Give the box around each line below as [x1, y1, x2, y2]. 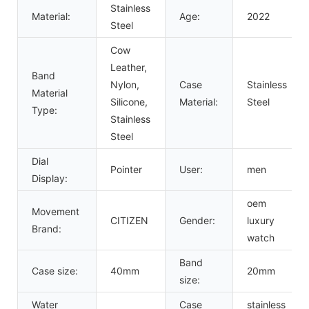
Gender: [179, 214, 215, 226]
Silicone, [110, 95, 148, 108]
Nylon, [110, 78, 139, 90]
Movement [32, 205, 79, 217]
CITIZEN [110, 214, 148, 226]
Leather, [110, 61, 147, 73]
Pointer [110, 163, 142, 175]
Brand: [32, 222, 61, 235]
